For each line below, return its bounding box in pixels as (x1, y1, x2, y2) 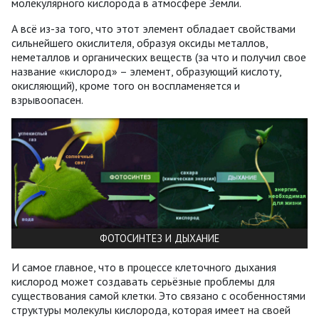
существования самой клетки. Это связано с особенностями (11, 288, 305, 303)
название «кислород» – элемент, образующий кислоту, (11, 64, 281, 79)
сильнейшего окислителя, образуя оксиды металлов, (11, 36, 268, 51)
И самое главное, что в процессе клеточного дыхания (11, 259, 276, 274)
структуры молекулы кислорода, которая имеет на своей (11, 302, 291, 317)
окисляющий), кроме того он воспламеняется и (11, 78, 240, 93)
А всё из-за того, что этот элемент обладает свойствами (11, 21, 296, 36)
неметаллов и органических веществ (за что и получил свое (11, 50, 306, 65)
